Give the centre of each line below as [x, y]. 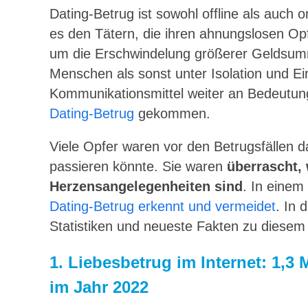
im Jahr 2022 [99, 287]
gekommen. [172, 113]
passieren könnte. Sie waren [138, 167]
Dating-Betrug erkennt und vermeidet [163, 207]
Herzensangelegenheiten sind [146, 187]
